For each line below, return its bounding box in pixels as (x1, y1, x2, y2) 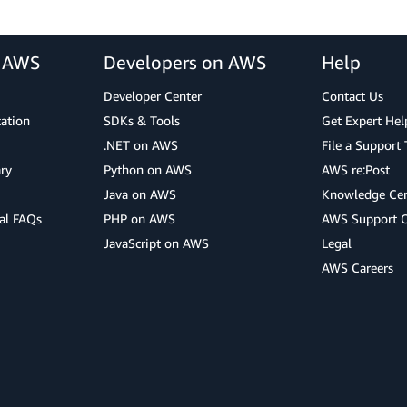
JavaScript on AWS (104, 235, 209, 252)
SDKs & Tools (104, 113, 180, 129)
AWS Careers (322, 260, 393, 276)
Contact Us (322, 88, 383, 104)
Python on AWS (104, 162, 192, 178)
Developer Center (104, 88, 202, 104)
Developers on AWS (104, 52, 266, 74)
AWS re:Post (322, 162, 390, 178)
